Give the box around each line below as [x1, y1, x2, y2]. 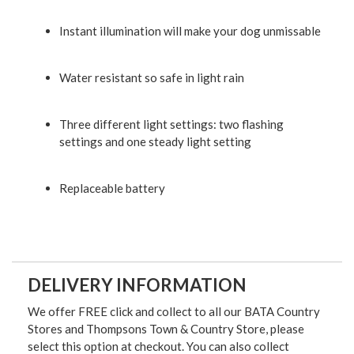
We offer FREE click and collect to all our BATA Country [28, 303, 320, 318]
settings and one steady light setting [59, 134, 251, 149]
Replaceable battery [59, 181, 165, 196]
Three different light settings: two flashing [59, 117, 284, 132]
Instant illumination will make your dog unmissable [59, 24, 321, 39]
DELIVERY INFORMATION [28, 273, 247, 296]
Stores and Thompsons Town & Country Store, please [28, 321, 304, 336]
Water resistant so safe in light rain [59, 70, 244, 85]
